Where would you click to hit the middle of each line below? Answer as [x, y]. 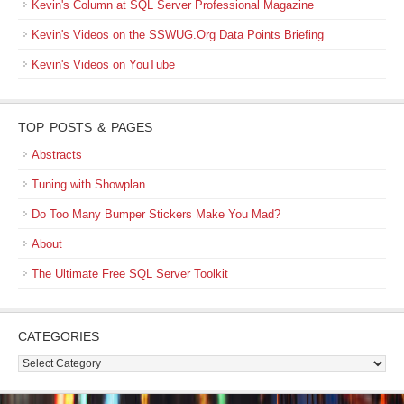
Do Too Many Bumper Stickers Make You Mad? [156, 215]
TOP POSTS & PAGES [85, 128]
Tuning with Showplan [88, 185]
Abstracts [57, 155]
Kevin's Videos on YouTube [103, 65]
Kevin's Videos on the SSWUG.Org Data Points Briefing [178, 35]
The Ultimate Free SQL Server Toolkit [130, 274]
